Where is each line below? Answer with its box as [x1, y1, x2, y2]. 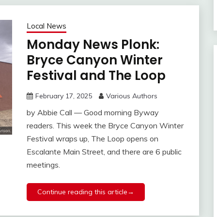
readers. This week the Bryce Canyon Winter [26, 121, 184, 131]
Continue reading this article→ [37, 187, 134, 197]
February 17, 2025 [35, 92, 92, 101]
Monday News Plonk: [26, 36, 159, 54]
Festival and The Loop [26, 67, 166, 85]
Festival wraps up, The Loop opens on [26, 134, 158, 144]
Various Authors [106, 92, 157, 101]
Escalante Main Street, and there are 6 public [26, 147, 182, 157]
